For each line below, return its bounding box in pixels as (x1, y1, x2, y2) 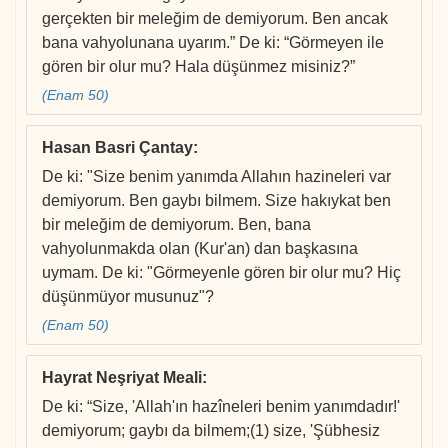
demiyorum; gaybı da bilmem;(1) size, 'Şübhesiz (42, 422, 380, 440)
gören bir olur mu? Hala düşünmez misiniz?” (42, 58, 355, 76)
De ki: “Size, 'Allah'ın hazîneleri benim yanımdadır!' (42, 398, 400, 416)
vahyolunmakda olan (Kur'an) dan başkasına (42, 240, 358, 258)
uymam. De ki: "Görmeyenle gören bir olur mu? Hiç (42, 264, 401, 282)
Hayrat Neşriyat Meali (42, 369, 202, 387)
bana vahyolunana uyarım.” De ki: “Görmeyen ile (42, 34, 384, 52)
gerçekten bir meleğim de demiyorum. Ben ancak (42, 10, 388, 28)
